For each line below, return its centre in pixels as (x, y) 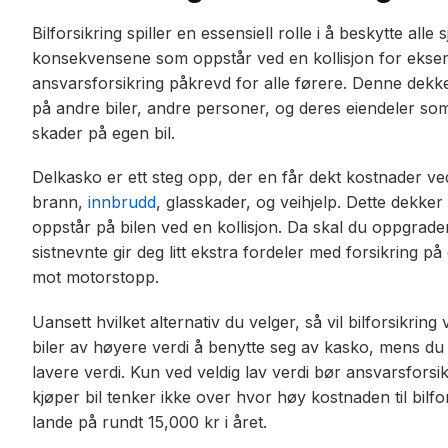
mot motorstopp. (95, 277)
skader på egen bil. (103, 133)
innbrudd (122, 202)
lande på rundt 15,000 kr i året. (149, 421)
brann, (60, 202)
